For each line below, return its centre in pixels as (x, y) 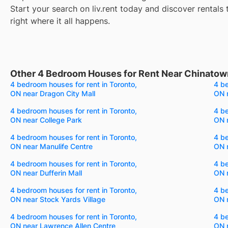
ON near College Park (46, 120)
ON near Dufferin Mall (46, 173)
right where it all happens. (60, 21)
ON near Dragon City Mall (53, 93)
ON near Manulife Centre (51, 146)
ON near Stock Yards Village (58, 199)
